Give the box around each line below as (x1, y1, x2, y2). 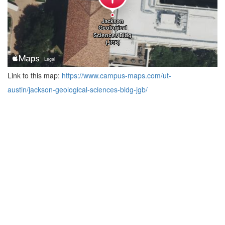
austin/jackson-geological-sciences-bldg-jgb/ (8, 84, 148, 94)
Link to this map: (8, 70, 62, 80)
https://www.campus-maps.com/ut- (62, 70, 171, 80)
